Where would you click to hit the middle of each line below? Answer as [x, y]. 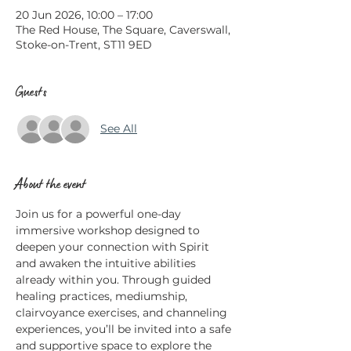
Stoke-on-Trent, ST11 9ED [84, 44]
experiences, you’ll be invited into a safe [125, 329]
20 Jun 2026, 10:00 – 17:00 [84, 14]
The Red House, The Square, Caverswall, [123, 29]
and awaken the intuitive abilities [107, 263]
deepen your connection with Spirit [114, 246]
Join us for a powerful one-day [100, 213]
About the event [51, 183]
